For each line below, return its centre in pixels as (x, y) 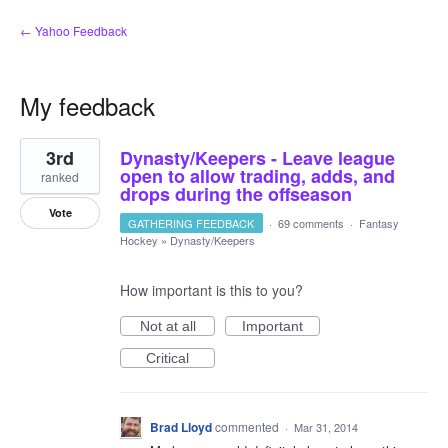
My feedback (87, 105)
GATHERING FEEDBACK (191, 223)
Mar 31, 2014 (326, 427)
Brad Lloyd (181, 427)
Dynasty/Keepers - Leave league (257, 158)
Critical (167, 358)
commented (248, 426)
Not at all (167, 326)
